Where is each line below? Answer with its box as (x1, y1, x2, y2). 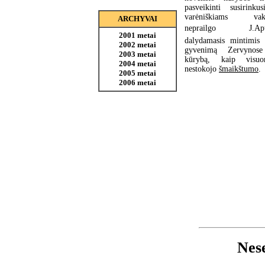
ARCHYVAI (118, 14, 157, 23)
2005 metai (119, 69, 156, 77)
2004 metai (119, 59, 156, 68)
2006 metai (119, 78, 156, 87)
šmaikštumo (219, 64, 258, 73)
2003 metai (119, 50, 156, 59)
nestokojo (185, 64, 219, 73)
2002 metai (119, 40, 156, 49)
